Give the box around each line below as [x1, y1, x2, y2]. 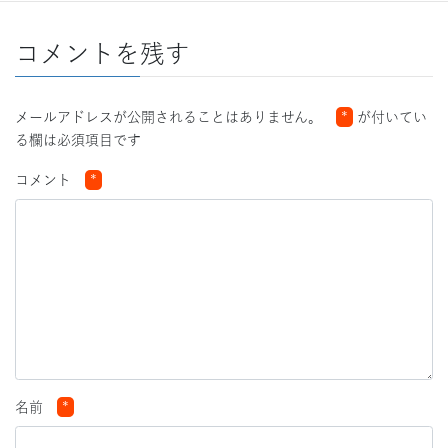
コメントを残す [15, 41, 190, 66]
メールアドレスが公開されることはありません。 [15, 110, 322, 125]
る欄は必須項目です [15, 133, 141, 148]
